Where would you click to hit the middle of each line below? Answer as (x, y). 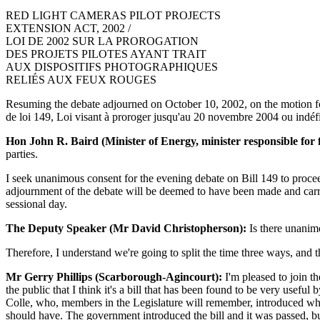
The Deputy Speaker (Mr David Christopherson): (126, 228)
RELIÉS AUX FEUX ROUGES (81, 79)
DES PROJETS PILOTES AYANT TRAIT (106, 54)
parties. (22, 154)
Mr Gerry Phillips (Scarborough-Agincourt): (114, 276)
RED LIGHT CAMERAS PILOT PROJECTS (113, 15)
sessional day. (36, 204)
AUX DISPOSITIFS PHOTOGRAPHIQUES (112, 66)
